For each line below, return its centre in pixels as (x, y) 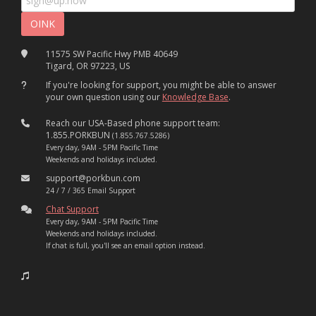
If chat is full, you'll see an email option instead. (125, 246)
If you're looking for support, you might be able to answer (161, 85)
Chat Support (72, 209)
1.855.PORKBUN (79, 135)
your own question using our (104, 97)
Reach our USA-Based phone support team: (133, 123)
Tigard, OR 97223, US (87, 66)
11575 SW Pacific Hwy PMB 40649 (111, 54)
